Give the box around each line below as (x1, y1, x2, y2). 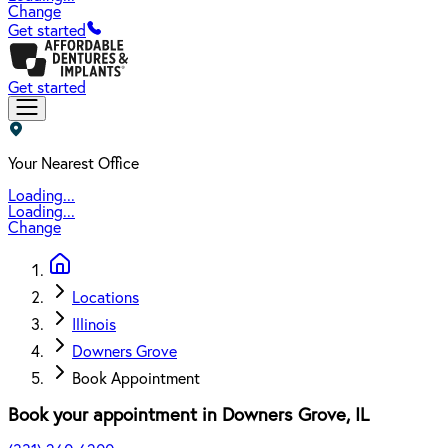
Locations (72, 290, 139, 306)
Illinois (72, 317, 116, 333)
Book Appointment (72, 371, 200, 387)
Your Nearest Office (8, 156, 139, 172)
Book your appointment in (8, 405, 217, 425)
